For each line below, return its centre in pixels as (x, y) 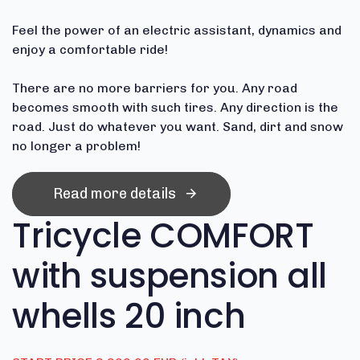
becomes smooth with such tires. (115, 107)
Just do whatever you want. (134, 126)
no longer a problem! (76, 145)
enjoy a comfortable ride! (90, 49)
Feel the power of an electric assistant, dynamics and (177, 30)
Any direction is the (279, 107)
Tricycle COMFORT (163, 235)
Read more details (114, 194)
